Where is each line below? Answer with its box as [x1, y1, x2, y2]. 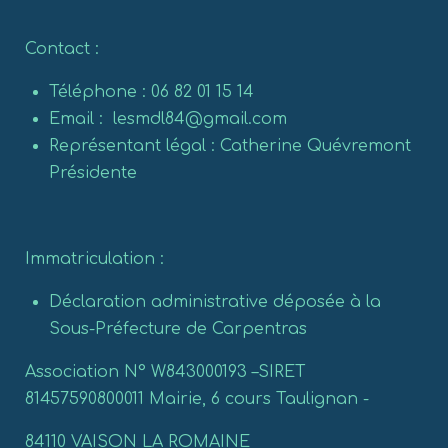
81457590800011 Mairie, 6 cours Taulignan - [25, 390, 369, 408]
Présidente [49, 164, 137, 182]
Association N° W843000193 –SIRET [25, 363, 306, 381]
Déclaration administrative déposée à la [49, 293, 381, 311]
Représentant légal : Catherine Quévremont [49, 137, 411, 155]
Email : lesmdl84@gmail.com [49, 110, 287, 128]
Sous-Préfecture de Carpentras [49, 320, 307, 338]
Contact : [25, 40, 104, 58]
